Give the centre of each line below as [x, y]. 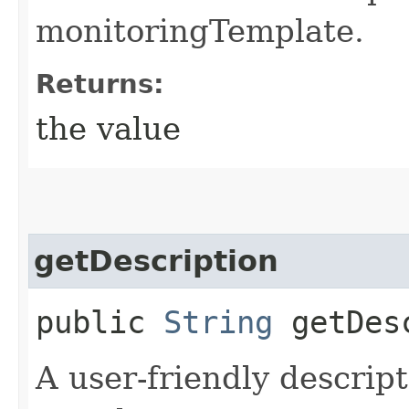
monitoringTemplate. [200, 31]
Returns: [100, 84]
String [218, 322]
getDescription [156, 261]
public [100, 322]
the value [108, 128]
